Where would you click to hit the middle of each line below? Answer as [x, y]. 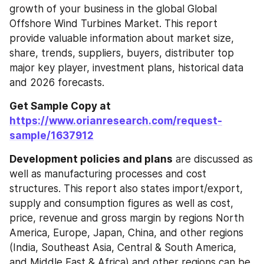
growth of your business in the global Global [113, 9]
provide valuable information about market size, [122, 38]
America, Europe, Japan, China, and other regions [126, 233]
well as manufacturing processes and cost [108, 174]
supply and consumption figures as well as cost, [121, 203]
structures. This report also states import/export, [126, 189]
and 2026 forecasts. [57, 82]
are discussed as [213, 159]
